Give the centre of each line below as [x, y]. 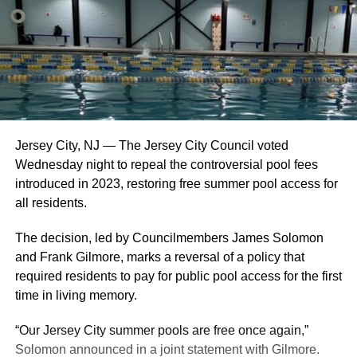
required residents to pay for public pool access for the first [178, 276]
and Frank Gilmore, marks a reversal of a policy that [159, 257]
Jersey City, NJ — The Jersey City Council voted [151, 145]
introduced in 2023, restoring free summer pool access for [176, 183]
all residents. [51, 202]
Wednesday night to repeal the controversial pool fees [166, 164]
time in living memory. [76, 295]
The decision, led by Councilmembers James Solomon [169, 237]
